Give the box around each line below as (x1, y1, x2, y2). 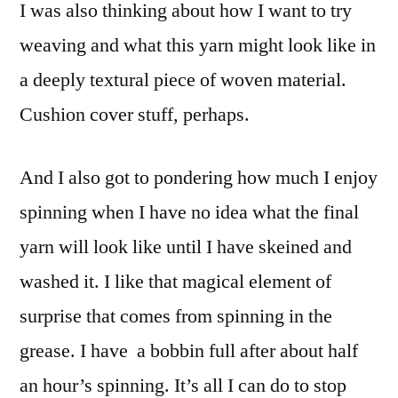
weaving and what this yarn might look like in (20, 33, 376, 58)
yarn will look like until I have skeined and (20, 235, 352, 259)
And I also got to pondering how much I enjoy (20, 165, 378, 190)
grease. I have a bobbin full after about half (20, 338, 358, 363)
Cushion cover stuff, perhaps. (20, 102, 250, 127)
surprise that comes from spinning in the (20, 304, 332, 329)
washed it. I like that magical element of (20, 269, 331, 294)
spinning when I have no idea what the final (20, 200, 359, 225)
